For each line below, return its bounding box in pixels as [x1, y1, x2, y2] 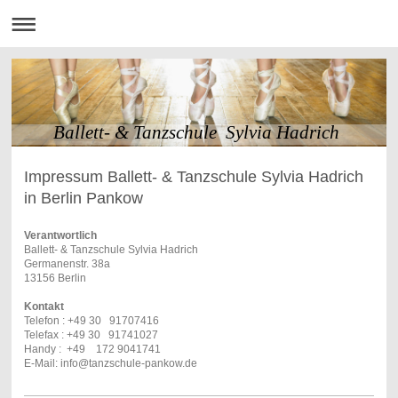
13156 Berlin [23, 271, 86, 284]
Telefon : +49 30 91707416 [23, 314, 159, 327]
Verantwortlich [23, 228, 97, 242]
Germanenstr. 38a [23, 257, 110, 270]
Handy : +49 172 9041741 [23, 342, 161, 355]
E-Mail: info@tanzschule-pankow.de [23, 356, 197, 370]
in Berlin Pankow [23, 188, 143, 207]
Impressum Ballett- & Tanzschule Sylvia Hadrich [23, 167, 363, 186]
